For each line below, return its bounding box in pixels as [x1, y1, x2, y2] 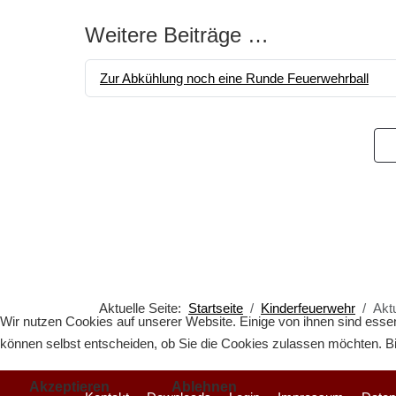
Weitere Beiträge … [85, 23, 269, 48]
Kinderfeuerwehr [261, 301, 355, 316]
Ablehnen [171, 379, 237, 394]
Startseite [188, 301, 243, 316]
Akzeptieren [29, 379, 110, 394]
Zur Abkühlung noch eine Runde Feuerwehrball [100, 71, 369, 87]
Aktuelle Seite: [99, 301, 188, 316]
